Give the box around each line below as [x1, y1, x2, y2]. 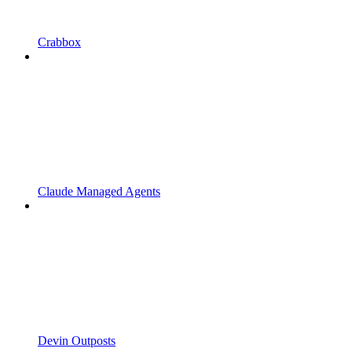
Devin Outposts [38, 334, 115, 348]
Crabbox [38, 35, 81, 49]
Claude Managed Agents [38, 185, 160, 199]
